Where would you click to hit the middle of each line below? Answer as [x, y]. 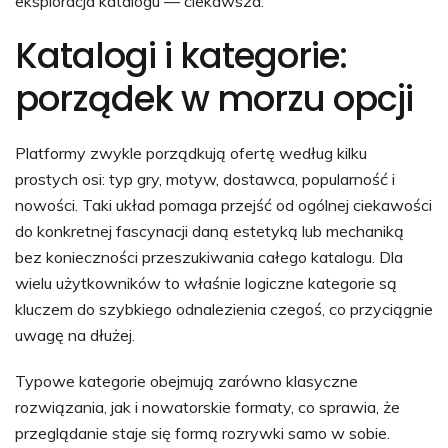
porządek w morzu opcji [214, 98]
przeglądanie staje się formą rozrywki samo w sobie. [202, 432]
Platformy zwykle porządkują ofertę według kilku [191, 152]
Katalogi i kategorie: [181, 55]
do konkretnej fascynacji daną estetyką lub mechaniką [209, 230]
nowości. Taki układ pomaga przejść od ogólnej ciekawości [223, 204]
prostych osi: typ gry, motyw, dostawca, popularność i [205, 178]
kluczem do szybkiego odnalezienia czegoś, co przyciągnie [224, 308]
